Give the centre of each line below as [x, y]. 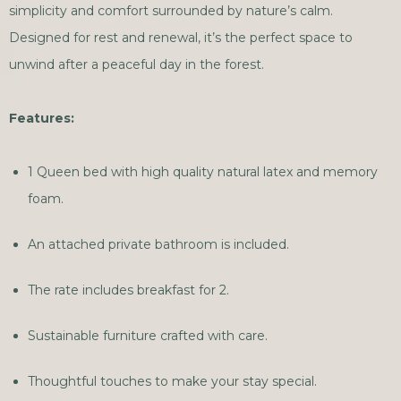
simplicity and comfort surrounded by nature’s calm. [171, 11]
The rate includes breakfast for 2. [128, 290]
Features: [42, 118]
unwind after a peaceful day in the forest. [137, 64]
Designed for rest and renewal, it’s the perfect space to [181, 38]
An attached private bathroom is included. [158, 244]
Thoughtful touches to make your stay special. [172, 381]
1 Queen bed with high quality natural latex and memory [203, 172]
